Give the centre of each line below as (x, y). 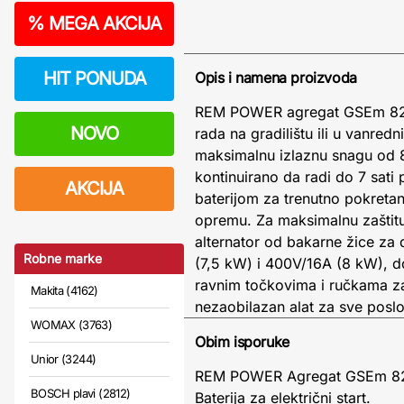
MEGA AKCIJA (103, 23)
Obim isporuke (242, 342)
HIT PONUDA (94, 78)
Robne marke (63, 258)
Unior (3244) (64, 359)
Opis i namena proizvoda (276, 78)
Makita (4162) (64, 290)
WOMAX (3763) (72, 325)
